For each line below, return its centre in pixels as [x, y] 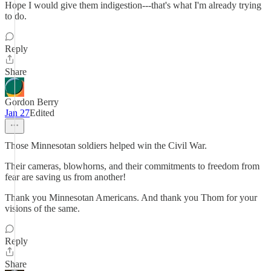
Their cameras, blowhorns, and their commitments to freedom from [132, 166]
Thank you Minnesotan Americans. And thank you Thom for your [131, 198]
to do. [16, 16]
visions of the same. [42, 208]
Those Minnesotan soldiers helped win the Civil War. [106, 145]
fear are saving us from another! [65, 177]
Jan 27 [17, 113]
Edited [42, 113]
